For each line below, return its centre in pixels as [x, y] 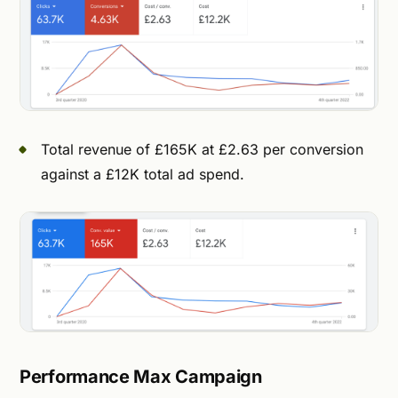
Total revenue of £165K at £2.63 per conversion [202, 149]
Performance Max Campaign [141, 376]
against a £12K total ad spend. [143, 174]
